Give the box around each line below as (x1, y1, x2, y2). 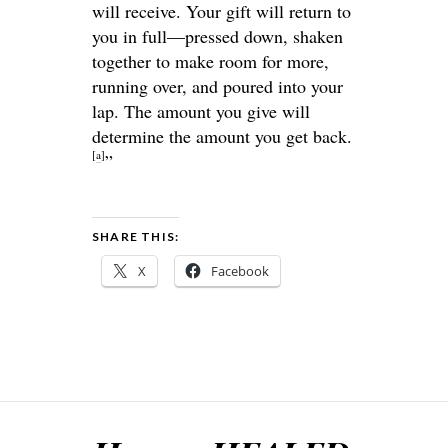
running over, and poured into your (92, 74, 343, 99)
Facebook (211, 262, 269, 281)
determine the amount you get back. (92, 124, 352, 149)
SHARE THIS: (92, 229, 180, 245)
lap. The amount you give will (92, 99, 310, 124)
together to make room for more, (92, 49, 329, 74)
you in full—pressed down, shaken (92, 24, 343, 49)
